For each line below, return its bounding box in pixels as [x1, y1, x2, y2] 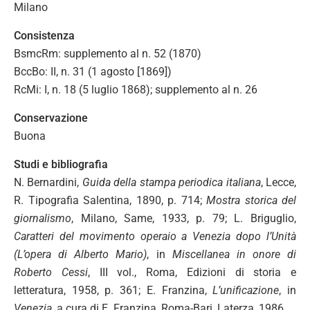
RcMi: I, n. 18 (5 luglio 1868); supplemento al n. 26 [14, 82, 257, 96]
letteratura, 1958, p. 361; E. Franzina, [14, 283, 213, 297]
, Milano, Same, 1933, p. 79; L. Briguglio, [71, 211, 296, 225]
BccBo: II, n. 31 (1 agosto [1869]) [14, 64, 172, 78]
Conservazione [14, 111, 88, 125]
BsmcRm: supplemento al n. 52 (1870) [14, 46, 201, 60]
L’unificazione [212, 283, 280, 297]
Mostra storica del [206, 193, 296, 207]
